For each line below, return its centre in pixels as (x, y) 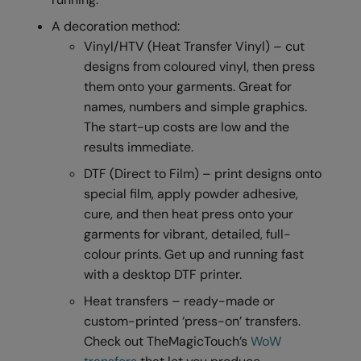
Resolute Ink (44, 230)
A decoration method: (116, 26)
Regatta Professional (66, 169)
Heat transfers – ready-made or (180, 301)
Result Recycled (54, 322)
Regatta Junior (50, 139)
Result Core (43, 292)
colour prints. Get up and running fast (194, 254)
